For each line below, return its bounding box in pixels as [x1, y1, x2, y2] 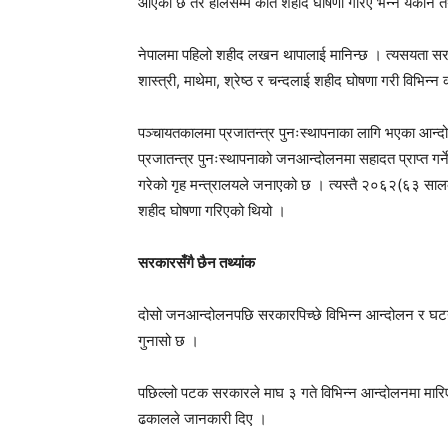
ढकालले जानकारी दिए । [138, 409, 267, 428]
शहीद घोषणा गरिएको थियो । [138, 201, 286, 220]
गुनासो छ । [138, 331, 199, 350]
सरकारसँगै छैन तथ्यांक [138, 253, 255, 272]
